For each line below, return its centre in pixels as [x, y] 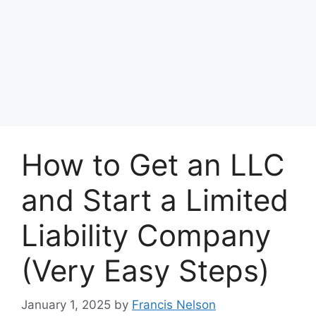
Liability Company [146, 235]
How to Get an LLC [153, 164]
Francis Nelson [174, 305]
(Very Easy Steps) [145, 270]
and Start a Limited [155, 200]
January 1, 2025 [66, 305]
